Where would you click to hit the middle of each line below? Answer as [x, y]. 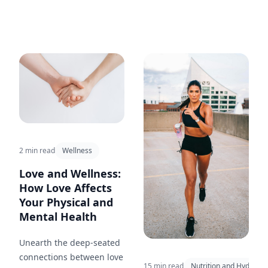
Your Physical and [66, 202]
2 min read [37, 151]
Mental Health [58, 217]
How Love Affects [66, 188]
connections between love [71, 257]
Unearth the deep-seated [70, 243]
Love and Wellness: [70, 174]
